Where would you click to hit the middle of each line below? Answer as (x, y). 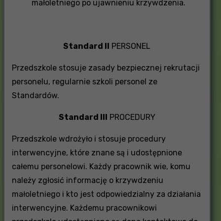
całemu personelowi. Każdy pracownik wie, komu (101, 166)
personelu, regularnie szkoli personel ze (84, 81)
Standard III (83, 117)
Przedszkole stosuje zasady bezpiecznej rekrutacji (106, 68)
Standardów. (35, 95)
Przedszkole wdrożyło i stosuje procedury (89, 139)
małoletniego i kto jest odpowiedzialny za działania (106, 194)
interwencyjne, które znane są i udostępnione (97, 152)
